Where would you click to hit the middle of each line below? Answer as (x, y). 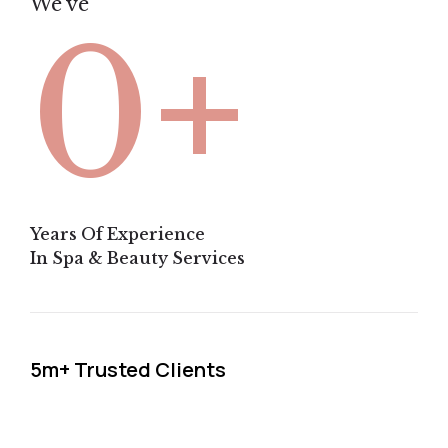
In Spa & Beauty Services (137, 257)
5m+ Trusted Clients (128, 369)
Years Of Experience (117, 233)
